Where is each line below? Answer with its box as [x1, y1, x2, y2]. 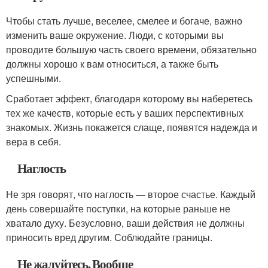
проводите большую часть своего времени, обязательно [6, 42, 257, 56]
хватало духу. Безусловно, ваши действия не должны [6, 216, 245, 230]
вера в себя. [6, 135, 61, 148]
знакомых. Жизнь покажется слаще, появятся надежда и [6, 120, 257, 134]
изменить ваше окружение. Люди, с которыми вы [6, 28, 224, 42]
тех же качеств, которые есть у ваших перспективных [6, 106, 243, 120]
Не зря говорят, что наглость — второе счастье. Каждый [6, 187, 255, 201]
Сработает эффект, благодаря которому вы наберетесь [6, 92, 252, 105]
